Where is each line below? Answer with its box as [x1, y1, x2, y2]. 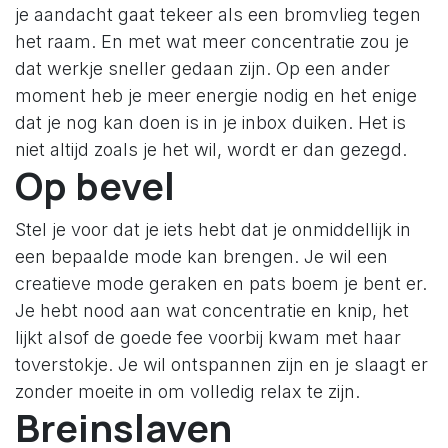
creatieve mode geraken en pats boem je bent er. [15, 273, 427, 295]
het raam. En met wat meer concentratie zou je [15, 31, 409, 53]
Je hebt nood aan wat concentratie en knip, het [15, 300, 409, 322]
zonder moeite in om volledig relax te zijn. [15, 381, 360, 403]
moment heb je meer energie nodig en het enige [15, 85, 417, 107]
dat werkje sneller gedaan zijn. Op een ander [15, 58, 390, 80]
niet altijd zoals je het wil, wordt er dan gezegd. [15, 139, 407, 161]
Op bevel [15, 159, 175, 212]
